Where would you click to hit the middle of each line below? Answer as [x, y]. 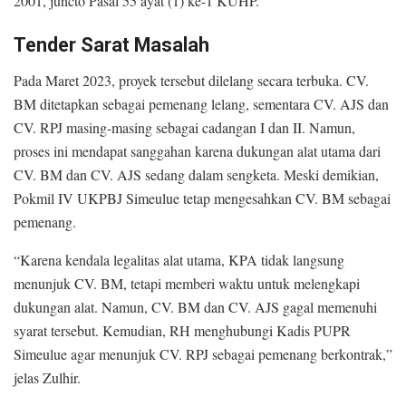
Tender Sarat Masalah [111, 45]
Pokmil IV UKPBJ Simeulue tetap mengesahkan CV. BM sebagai [202, 198]
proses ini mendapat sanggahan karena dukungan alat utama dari [197, 151]
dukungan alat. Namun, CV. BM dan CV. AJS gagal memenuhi [195, 307]
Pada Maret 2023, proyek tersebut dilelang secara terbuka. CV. [191, 81]
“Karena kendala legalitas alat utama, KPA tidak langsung [179, 260]
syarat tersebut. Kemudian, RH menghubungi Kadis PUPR [182, 331]
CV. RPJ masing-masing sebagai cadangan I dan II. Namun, [184, 128]
